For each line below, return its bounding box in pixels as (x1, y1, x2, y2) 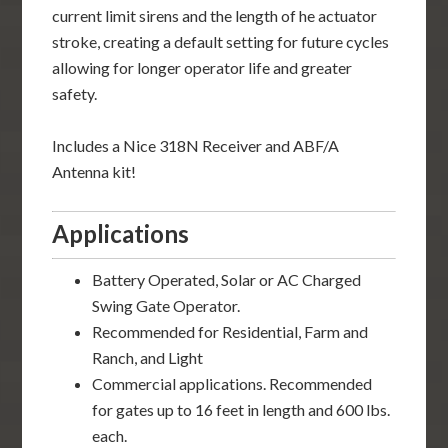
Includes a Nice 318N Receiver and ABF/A (52, 135, 340, 155)
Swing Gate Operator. (92, 295, 241, 315)
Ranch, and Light (92, 347, 204, 367)
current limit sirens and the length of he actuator (52, 5, 378, 25)
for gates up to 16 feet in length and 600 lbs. (92, 399, 391, 419)
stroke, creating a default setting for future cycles (52, 31, 390, 51)
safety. (52, 83, 98, 103)
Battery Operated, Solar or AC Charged (92, 269, 362, 289)
